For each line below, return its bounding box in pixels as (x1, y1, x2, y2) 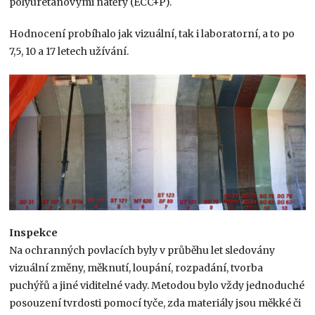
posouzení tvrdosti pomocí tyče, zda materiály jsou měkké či (9, 296, 302, 309)
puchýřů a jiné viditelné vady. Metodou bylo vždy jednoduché (9, 278, 305, 292)
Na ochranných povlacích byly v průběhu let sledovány (9, 243, 276, 257)
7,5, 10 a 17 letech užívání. (9, 45, 129, 58)
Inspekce (9, 226, 58, 239)
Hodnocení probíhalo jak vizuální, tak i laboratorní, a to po (9, 27, 295, 41)
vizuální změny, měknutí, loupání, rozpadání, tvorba (9, 261, 264, 274)
